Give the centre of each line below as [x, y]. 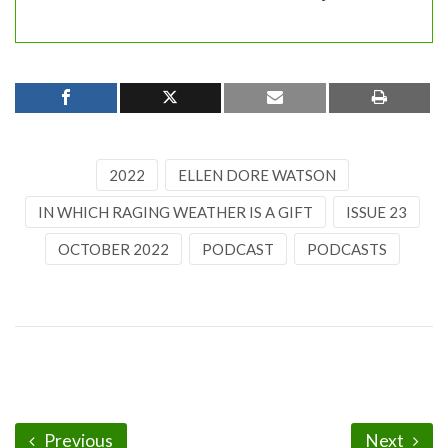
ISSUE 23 [376, 211]
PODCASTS [346, 248]
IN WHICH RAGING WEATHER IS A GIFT [175, 211]
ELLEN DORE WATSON [256, 174]
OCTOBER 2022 [113, 248]
